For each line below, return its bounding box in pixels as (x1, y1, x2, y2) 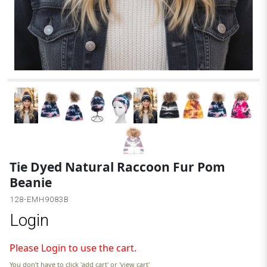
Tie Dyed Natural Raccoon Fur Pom (10, 159, 225, 176)
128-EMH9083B (10, 195, 69, 204)
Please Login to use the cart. (10, 241, 136, 255)
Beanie (10, 174, 52, 191)
